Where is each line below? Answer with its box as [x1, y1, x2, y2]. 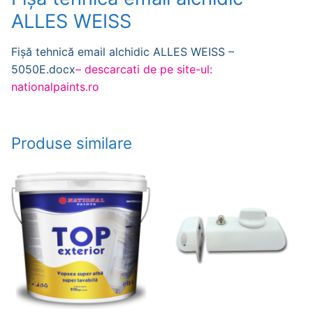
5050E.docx [11, 61, 75, 76]
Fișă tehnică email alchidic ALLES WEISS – [11, 44, 234, 59]
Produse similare [11, 133, 132, 153]
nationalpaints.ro [11, 79, 99, 94]
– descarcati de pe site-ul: [75, 61, 212, 76]
